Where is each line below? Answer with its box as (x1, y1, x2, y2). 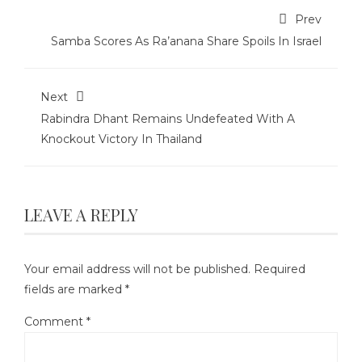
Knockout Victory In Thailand (40, 132, 202, 146)
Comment (24, 314, 86, 329)
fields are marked (24, 282, 125, 297)
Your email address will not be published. (24, 262, 250, 276)
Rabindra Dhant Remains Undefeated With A (40, 112, 295, 126)
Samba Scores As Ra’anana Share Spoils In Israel (51, 34, 322, 48)
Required (254, 262, 305, 276)
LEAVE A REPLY (24, 204, 138, 225)
